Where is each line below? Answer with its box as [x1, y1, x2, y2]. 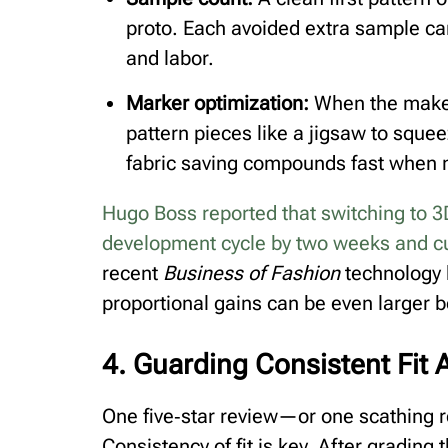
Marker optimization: [126, 90, 309, 115]
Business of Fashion [163, 260, 340, 285]
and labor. [126, 45, 214, 70]
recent [102, 260, 163, 285]
